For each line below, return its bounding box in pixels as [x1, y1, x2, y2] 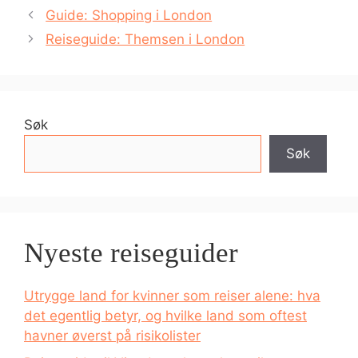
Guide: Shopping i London [46, 7, 213, 23]
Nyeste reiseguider [24, 237, 238, 268]
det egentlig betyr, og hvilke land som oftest [24, 308, 307, 324]
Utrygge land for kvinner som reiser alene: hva [24, 288, 320, 304]
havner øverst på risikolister [24, 328, 201, 344]
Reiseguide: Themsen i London [46, 31, 245, 47]
